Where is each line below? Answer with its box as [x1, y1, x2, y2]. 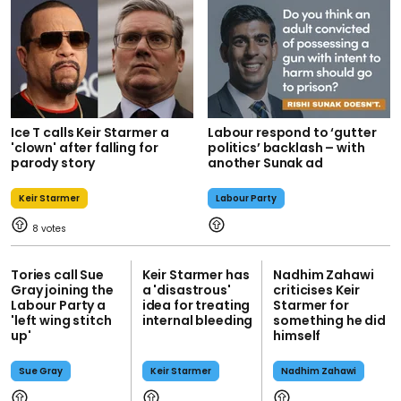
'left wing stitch [11, 311, 112, 330]
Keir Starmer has [141, 266, 250, 285]
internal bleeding [141, 311, 253, 330]
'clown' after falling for [11, 139, 158, 158]
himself [273, 327, 321, 346]
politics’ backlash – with [208, 139, 365, 158]
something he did [273, 311, 387, 330]
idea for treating [141, 296, 251, 315]
